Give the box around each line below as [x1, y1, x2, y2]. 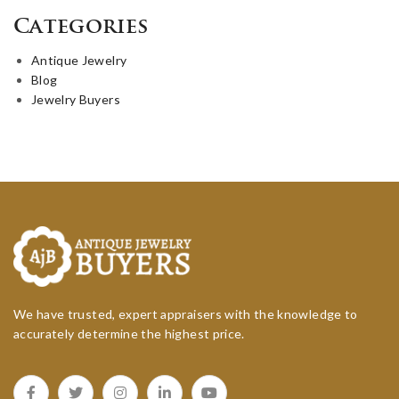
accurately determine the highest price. [13, 325, 245, 341]
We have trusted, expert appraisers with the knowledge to [13, 305, 358, 322]
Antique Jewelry [31, 52, 127, 68]
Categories [13, 17, 149, 38]
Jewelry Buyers [31, 91, 120, 107]
